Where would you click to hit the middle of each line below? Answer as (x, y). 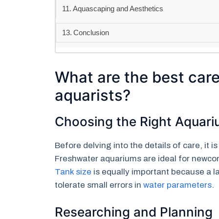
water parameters (177, 185)
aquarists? (93, 95)
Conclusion (91, 33)
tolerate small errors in (99, 185)
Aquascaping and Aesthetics (118, 8)
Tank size (73, 172)
